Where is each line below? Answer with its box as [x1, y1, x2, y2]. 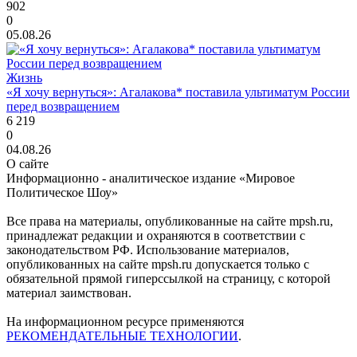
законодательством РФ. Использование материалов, [6, 242, 289, 257]
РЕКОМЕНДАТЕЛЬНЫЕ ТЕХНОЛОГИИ [6, 328, 238, 343]
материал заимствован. [6, 285, 131, 300]
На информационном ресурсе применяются [6, 314, 244, 328]
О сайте [6, 156, 49, 171]
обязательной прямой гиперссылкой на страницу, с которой [6, 271, 331, 285]
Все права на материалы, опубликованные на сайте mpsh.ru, [6, 214, 333, 228]
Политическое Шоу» [6, 185, 118, 199]
